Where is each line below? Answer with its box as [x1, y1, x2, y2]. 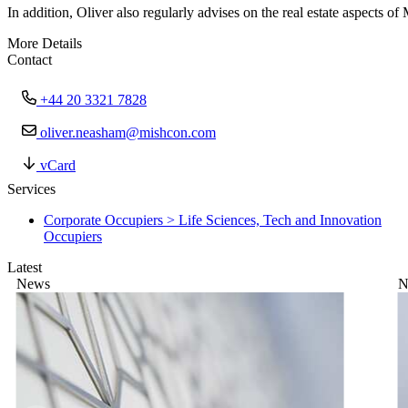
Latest [7, 260, 42, 276]
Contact [7, 52, 52, 68]
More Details [7, 36, 82, 52]
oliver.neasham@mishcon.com [40, 125, 216, 141]
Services [7, 181, 56, 198]
